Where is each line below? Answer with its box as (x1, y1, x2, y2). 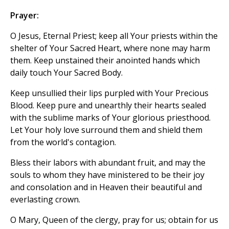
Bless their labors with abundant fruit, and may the (10, 156, 205, 168)
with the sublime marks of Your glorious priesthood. (10, 111, 211, 123)
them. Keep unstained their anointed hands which (10, 54, 200, 66)
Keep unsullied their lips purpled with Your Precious (10, 87, 209, 99)
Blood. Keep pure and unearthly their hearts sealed (10, 99, 206, 111)
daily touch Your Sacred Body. (10, 66, 123, 78)
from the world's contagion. (10, 136, 116, 148)
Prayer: (10, 9, 39, 21)
